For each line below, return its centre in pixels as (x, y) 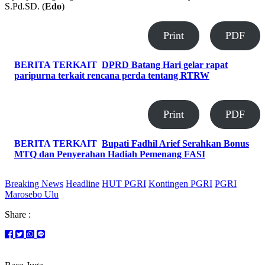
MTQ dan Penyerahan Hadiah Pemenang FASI (110, 154)
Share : (18, 214)
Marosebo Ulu (32, 194)
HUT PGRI (124, 183)
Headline (83, 183)
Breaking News (34, 183)
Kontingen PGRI (180, 183)
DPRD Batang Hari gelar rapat (165, 64)
